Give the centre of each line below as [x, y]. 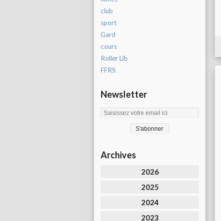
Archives [118, 155]
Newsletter [124, 94]
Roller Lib [114, 58]
